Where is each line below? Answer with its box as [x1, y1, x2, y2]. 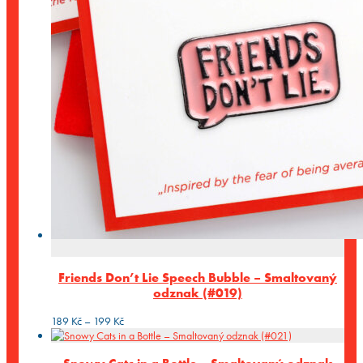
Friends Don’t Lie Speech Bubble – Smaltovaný [58, 268, 337, 286]
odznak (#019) [153, 284, 242, 301]
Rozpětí [123, 312, 156, 327]
